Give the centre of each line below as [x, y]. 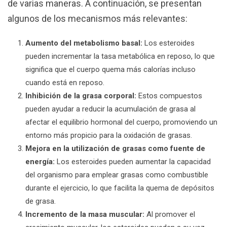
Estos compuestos [169, 96]
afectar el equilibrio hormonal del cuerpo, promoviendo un [121, 122]
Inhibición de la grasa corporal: [81, 96]
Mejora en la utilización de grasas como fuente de [115, 148]
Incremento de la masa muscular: [85, 214]
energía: [40, 162]
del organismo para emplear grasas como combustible [117, 175]
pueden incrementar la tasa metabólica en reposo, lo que [120, 56]
